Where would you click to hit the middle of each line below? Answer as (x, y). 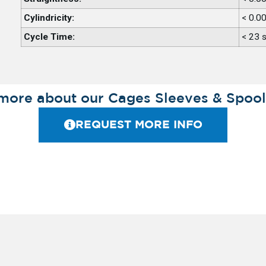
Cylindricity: (49, 18)
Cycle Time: (49, 37)
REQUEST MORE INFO (139, 125)
